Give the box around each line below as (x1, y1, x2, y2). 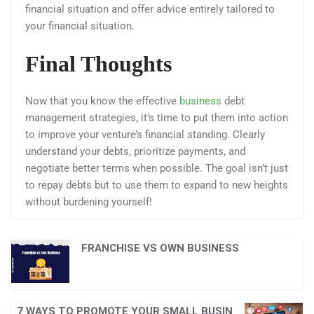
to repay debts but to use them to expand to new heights (25, 179, 288, 192)
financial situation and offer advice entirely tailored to (25, 2, 275, 15)
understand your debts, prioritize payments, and (25, 145, 245, 158)
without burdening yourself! (25, 196, 155, 209)
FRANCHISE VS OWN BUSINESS (81, 242, 239, 255)
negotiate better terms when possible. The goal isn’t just (25, 162, 288, 175)
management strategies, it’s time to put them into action (25, 111, 288, 125)
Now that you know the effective (25, 95, 179, 108)
